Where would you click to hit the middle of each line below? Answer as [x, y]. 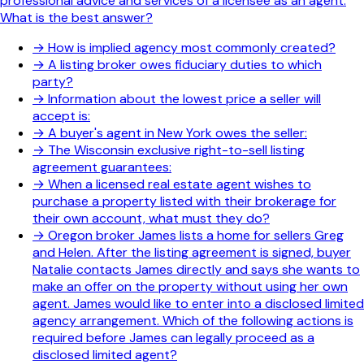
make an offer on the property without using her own [190, 287]
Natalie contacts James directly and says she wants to [196, 270]
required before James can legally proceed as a [173, 338]
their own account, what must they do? [151, 219]
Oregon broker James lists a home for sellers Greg [196, 236]
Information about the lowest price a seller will [184, 99]
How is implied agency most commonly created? [192, 48]
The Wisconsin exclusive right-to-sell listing [176, 150]
